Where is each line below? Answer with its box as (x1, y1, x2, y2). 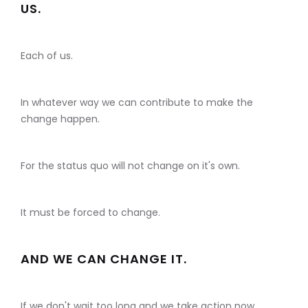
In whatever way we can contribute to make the (21, 96, 253, 110)
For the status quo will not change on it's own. (21, 159, 240, 173)
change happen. (21, 112, 100, 126)
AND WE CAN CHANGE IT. (21, 250, 187, 268)
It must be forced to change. (21, 206, 160, 220)
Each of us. (21, 49, 73, 63)
